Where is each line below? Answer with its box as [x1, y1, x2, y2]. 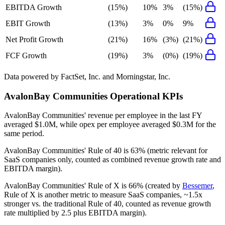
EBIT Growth [6, 19, 50, 28]
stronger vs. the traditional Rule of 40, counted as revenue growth [4, 199, 211, 208]
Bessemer [182, 181, 212, 190]
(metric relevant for [145, 146, 207, 155]
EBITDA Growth [6, 3, 62, 12]
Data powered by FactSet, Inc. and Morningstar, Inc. [4, 72, 170, 81]
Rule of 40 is [86, 146, 129, 155]
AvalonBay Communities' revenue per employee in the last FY [4, 111, 202, 120]
